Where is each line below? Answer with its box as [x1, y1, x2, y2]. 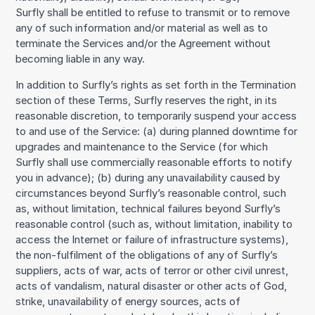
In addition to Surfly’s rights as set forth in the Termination [15, 79, 297, 92]
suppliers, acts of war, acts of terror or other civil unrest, [15, 264, 289, 278]
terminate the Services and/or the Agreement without [15, 37, 271, 51]
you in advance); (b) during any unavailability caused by [15, 172, 281, 185]
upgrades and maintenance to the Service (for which [15, 141, 269, 154]
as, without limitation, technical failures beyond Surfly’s [15, 202, 281, 216]
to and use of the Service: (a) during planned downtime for [15, 125, 298, 139]
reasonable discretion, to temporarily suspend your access [15, 110, 297, 123]
